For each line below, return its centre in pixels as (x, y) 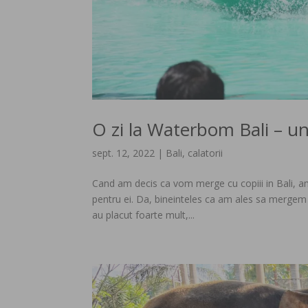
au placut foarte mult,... (144, 215)
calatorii (206, 153)
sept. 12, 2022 (124, 153)
